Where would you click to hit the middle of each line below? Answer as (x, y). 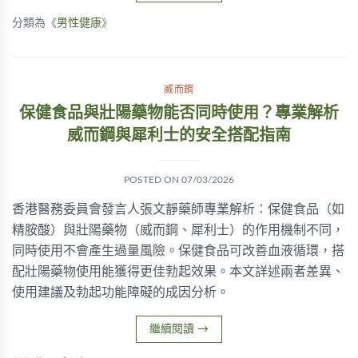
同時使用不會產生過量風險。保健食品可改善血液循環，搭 (178, 251)
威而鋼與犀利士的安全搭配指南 (179, 136)
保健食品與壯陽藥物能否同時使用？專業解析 (179, 113)
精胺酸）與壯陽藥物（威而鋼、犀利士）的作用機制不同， (178, 230)
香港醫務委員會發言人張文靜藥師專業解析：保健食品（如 (178, 209)
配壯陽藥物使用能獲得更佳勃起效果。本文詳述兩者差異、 (178, 272)
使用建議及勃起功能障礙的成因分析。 (121, 292)
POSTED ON (153, 180)
